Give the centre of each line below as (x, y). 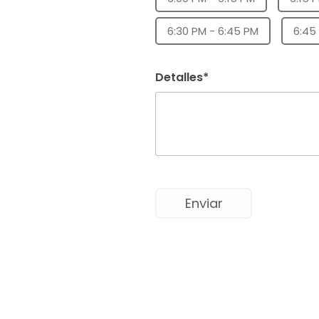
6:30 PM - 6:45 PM (213, 31)
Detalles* (182, 77)
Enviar (204, 203)
